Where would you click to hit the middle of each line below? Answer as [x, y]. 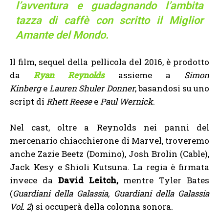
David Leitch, [91, 180]
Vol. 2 [20, 207]
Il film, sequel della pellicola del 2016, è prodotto [109, 62]
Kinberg [25, 88]
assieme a [138, 75]
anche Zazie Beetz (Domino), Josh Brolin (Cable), [109, 154]
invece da [34, 180]
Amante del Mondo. [62, 35]
